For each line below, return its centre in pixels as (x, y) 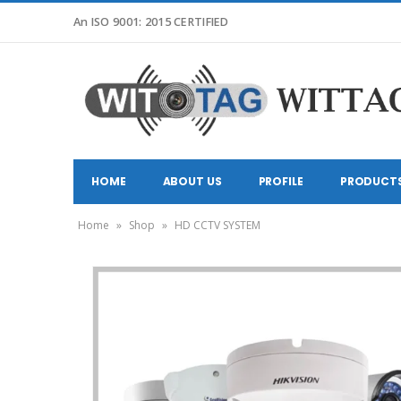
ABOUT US (192, 182)
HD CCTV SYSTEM (218, 226)
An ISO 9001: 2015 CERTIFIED (151, 22)
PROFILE (281, 182)
